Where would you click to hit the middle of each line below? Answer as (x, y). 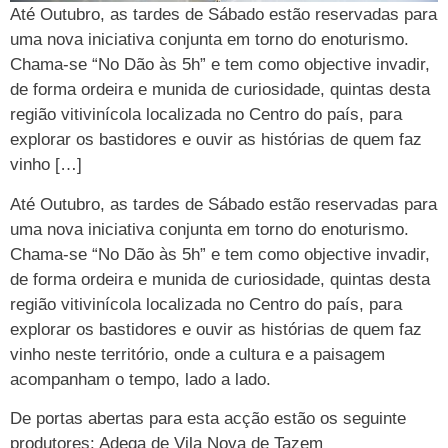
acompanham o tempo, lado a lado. (140, 379)
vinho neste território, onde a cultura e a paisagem (197, 354)
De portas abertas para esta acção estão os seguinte (208, 419)
